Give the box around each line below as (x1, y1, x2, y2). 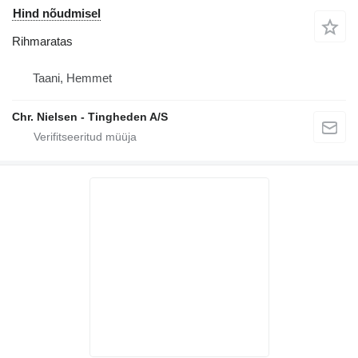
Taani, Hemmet (33, 70, 112, 85)
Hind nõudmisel (13, 6, 101, 20)
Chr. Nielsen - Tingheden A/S (12, 109, 168, 123)
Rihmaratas (12, 34, 73, 48)
